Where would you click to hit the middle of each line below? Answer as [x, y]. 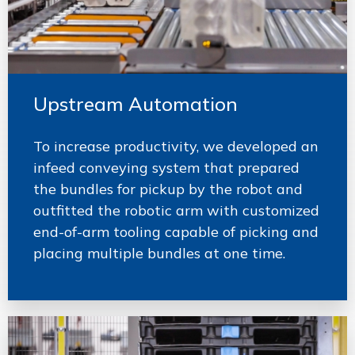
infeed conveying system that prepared [166, 167]
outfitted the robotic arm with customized [176, 210]
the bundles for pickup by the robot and [168, 189]
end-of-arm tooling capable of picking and [176, 231]
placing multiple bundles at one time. [159, 253]
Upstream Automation [136, 103]
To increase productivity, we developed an [176, 146]
